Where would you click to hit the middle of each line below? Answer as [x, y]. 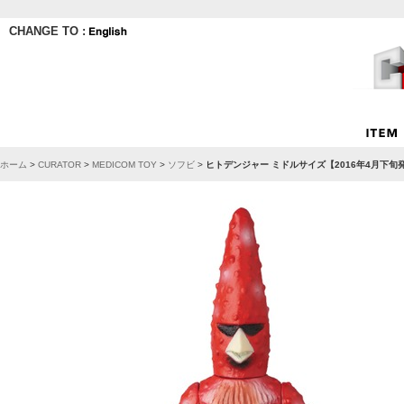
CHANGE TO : [49, 31]
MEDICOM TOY [124, 165]
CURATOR [60, 165]
